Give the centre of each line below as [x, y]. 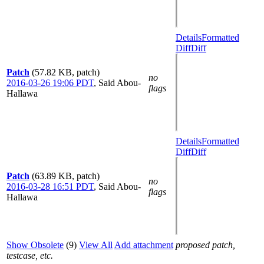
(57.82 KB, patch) [66, 72]
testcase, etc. [30, 255]
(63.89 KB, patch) [66, 176]
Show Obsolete [35, 245]
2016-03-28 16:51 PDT [50, 187]
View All [96, 245]
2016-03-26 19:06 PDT [50, 83]
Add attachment [144, 245]
